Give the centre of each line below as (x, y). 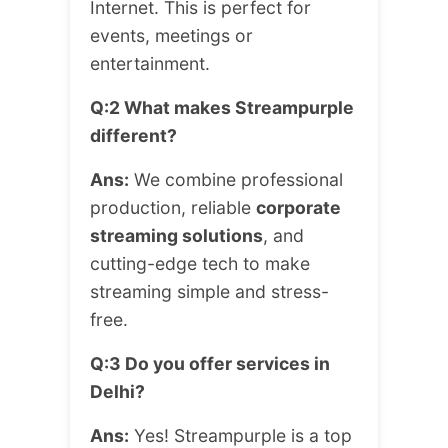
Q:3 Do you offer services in (210, 364)
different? (133, 136)
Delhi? (117, 392)
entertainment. (150, 64)
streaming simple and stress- (209, 292)
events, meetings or (171, 36)
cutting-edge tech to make (200, 264)
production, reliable (173, 208)
